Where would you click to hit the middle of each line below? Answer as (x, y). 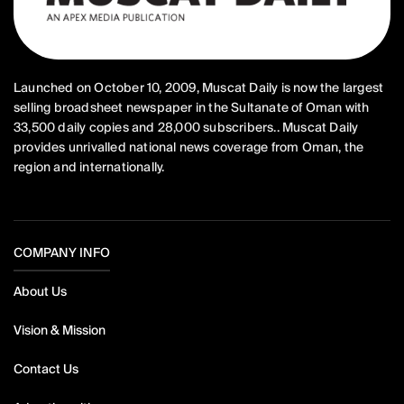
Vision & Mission (60, 330)
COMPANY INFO (62, 252)
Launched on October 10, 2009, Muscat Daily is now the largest (199, 87)
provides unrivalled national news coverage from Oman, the (189, 147)
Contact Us (46, 368)
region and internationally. (89, 166)
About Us (40, 291)
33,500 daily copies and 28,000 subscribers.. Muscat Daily (186, 127)
